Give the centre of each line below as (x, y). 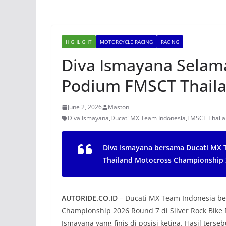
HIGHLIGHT (79, 42)
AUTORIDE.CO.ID (90, 198)
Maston (119, 107)
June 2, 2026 (85, 107)
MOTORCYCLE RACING (126, 42)
